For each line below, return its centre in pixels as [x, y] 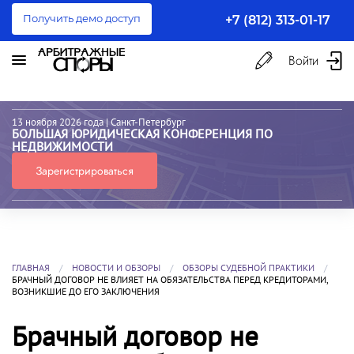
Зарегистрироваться [85, 170]
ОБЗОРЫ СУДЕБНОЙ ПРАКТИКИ [249, 267]
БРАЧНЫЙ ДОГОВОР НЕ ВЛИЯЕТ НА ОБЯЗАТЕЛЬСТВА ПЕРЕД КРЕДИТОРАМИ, [170, 279]
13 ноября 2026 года [58, 122]
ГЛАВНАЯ [31, 267]
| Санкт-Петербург [145, 122]
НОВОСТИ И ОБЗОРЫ [116, 267]
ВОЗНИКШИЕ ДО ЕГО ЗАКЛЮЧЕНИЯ [86, 291]
